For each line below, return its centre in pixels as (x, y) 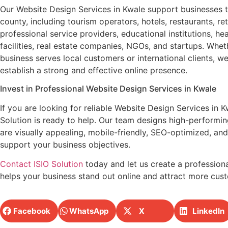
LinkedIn (208, 211)
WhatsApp (89, 211)
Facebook (32, 211)
